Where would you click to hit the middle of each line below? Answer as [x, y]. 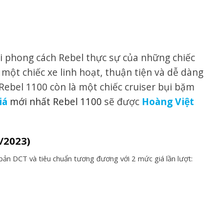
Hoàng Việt [168, 101]
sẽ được [120, 101]
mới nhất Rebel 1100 [56, 101]
